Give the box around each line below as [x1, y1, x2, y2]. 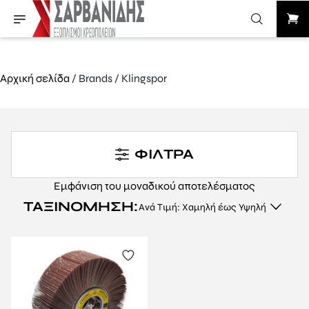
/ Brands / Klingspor [70, 72, 167, 85]
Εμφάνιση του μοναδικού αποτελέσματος [54, 179, 255, 192]
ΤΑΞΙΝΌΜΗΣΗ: [23, 197, 138, 215]
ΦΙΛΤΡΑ [134, 145, 194, 163]
